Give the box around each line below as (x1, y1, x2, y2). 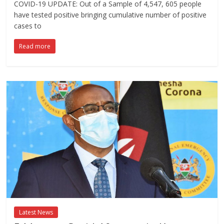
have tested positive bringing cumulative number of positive (14, 9, 207, 19)
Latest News (19, 207, 53, 216)
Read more (19, 41, 51, 50)
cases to (14, 20, 42, 30)
